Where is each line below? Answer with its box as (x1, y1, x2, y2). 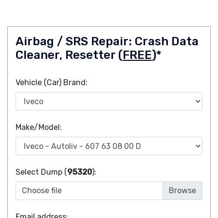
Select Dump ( (16, 167, 67, 177)
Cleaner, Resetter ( (16, 48, 123, 62)
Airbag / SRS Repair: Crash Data (16, 35, 199, 48)
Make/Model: (16, 123, 62, 132)
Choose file (22, 186, 62, 195)
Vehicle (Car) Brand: (16, 78, 88, 87)
